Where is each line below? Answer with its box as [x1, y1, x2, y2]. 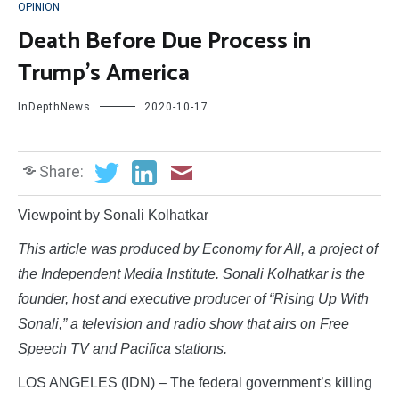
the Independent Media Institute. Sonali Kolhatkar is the [18, 265, 365, 281]
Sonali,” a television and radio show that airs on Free [18, 315, 349, 331]
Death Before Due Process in [18, 22, 311, 61]
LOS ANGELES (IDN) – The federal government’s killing [18, 374, 372, 390]
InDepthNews [18, 101, 91, 114]
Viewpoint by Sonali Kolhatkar [18, 207, 208, 223]
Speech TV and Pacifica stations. [18, 340, 227, 356]
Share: [39, 163, 84, 182]
